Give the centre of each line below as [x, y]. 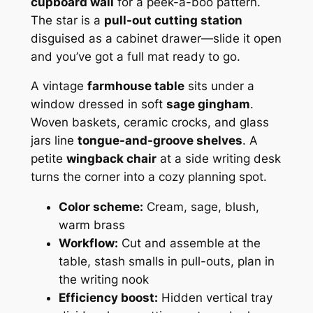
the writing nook [103, 280]
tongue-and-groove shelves [160, 141]
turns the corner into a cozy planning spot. [148, 177]
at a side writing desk [218, 159]
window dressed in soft [98, 104]
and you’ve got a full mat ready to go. [135, 56]
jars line [54, 141]
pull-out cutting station [173, 20]
